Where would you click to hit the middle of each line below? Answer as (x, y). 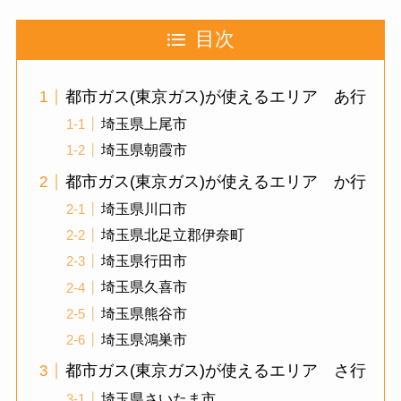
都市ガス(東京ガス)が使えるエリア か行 (215, 182)
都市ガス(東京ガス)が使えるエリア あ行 (215, 97)
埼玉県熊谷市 (144, 313)
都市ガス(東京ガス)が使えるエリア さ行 (215, 371)
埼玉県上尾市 (144, 124)
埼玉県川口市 (144, 209)
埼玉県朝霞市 (144, 150)
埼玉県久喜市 (144, 287)
